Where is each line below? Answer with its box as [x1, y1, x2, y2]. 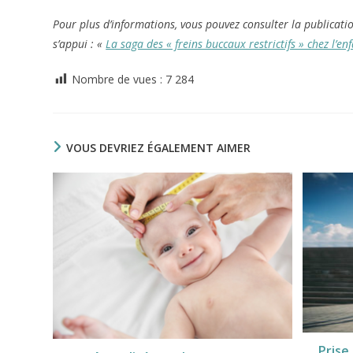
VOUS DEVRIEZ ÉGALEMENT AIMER [66, 140, 251, 155]
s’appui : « [53, 36, 106, 51]
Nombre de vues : [72, 72, 163, 87]
